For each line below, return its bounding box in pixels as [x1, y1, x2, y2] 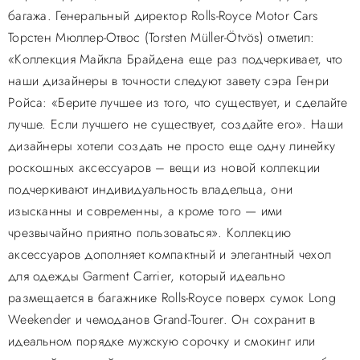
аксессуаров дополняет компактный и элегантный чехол [8, 246, 332, 263]
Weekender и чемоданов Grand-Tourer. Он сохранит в [8, 311, 316, 328]
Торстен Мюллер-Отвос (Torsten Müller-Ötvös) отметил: [8, 29, 315, 46]
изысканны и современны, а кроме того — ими [8, 202, 283, 219]
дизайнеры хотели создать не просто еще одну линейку [8, 137, 336, 154]
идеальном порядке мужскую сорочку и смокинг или [8, 333, 316, 350]
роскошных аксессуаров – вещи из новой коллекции [8, 159, 321, 176]
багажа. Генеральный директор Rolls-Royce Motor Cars [8, 7, 318, 24]
